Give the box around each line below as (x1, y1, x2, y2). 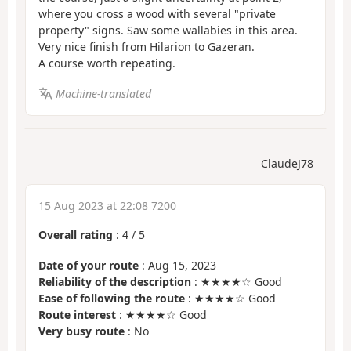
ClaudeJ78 (261, 156, 313, 172)
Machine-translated (55, 85, 151, 101)
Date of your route (38, 257, 139, 273)
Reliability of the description (38, 273, 191, 289)
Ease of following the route (38, 290, 185, 306)
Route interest (38, 306, 116, 322)
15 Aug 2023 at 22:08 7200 (38, 198, 176, 214)
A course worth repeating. (38, 56, 175, 71)
